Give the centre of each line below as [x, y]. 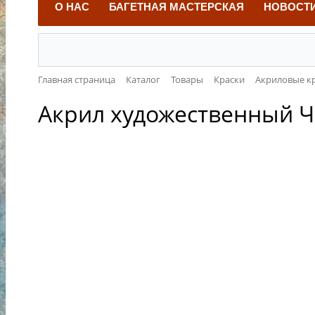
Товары [187, 79]
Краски [229, 79]
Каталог [143, 79]
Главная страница [77, 79]
